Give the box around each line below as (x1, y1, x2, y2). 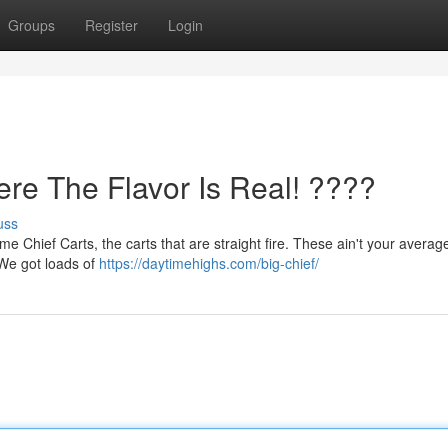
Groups (8, 15, 55, 35)
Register (85, 15, 138, 35)
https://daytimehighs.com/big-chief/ (99, 253, 319, 273)
